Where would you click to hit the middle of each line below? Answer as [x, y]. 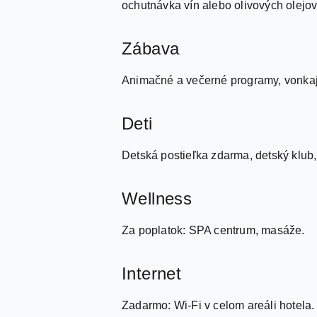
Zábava [151, 48]
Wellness [157, 198]
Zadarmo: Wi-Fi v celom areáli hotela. [218, 305]
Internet [152, 273]
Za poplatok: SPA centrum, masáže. [213, 230]
